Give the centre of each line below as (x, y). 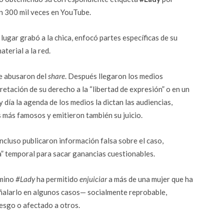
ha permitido (57, 179)
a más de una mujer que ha (150, 179)
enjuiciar (93, 179)
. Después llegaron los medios (114, 76)
